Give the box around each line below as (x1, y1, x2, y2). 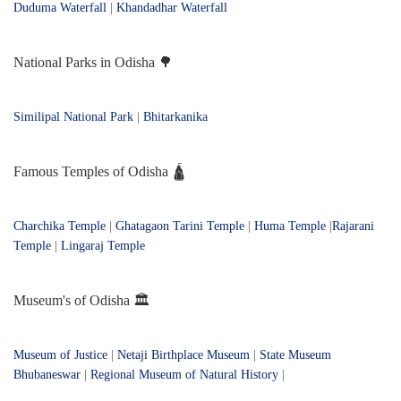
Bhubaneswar (13, 368, 81, 382)
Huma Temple (254, 219, 326, 234)
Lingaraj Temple (61, 239, 145, 253)
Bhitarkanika (143, 110, 208, 124)
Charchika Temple (13, 219, 106, 234)
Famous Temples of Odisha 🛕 (13, 164, 186, 180)
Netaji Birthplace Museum (117, 348, 250, 363)
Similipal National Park (13, 110, 133, 124)
